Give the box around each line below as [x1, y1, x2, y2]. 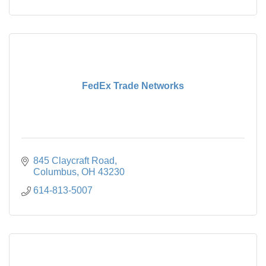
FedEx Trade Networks [82, 80, 184, 91]
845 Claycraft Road [33, 155, 115, 166]
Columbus [33, 166, 77, 177]
